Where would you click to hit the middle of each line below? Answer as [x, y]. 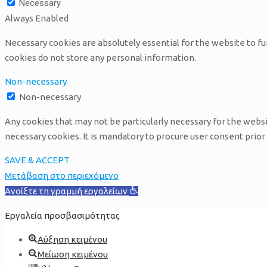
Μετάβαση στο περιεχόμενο [62, 175]
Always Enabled [37, 18]
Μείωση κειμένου [73, 254]
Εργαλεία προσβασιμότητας [62, 215]
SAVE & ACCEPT [37, 160]
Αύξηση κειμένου [72, 239]
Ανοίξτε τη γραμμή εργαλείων [66, 191]
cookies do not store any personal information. [100, 57]
